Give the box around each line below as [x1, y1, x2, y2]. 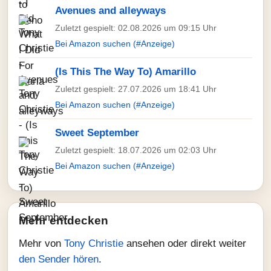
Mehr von [19, 238, 64, 249]
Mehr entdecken [19, 214, 108, 227]
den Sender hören [19, 253, 99, 265]
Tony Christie [64, 238, 126, 249]
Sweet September [55, 127, 139, 139]
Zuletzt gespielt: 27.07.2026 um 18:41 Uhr [55, 84, 217, 94]
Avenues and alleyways [55, 5, 166, 16]
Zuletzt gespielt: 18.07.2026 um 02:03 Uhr [55, 145, 217, 155]
